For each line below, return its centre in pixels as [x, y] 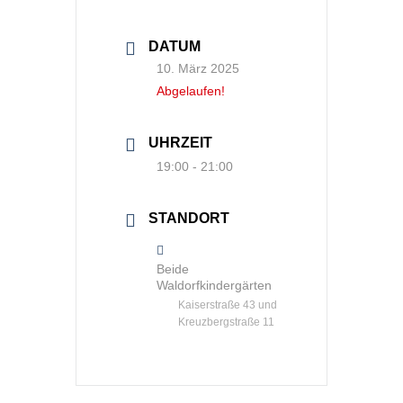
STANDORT [189, 218]
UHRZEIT [180, 143]
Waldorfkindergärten [214, 285]
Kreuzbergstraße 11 [226, 322]
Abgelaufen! [191, 91]
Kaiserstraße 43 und [228, 305]
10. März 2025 [198, 68]
